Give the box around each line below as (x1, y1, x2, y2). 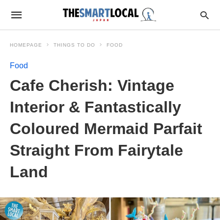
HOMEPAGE (10, 42, 42, 48)
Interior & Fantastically (10, 98, 181, 116)
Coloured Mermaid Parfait (10, 120, 202, 137)
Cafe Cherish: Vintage (10, 77, 174, 94)
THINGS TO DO (54, 42, 95, 48)
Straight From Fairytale (10, 141, 183, 159)
